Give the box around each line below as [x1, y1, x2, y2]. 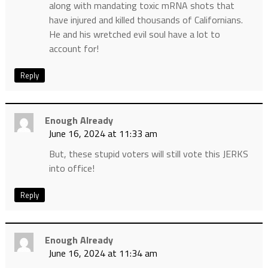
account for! [48, 41, 99, 56]
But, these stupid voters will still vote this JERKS [48, 147, 248, 162]
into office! [48, 161, 95, 176]
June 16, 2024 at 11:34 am [48, 246, 157, 261]
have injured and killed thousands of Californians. [48, 13, 243, 28]
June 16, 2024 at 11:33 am [48, 126, 157, 141]
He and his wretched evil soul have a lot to [48, 27, 220, 42]
